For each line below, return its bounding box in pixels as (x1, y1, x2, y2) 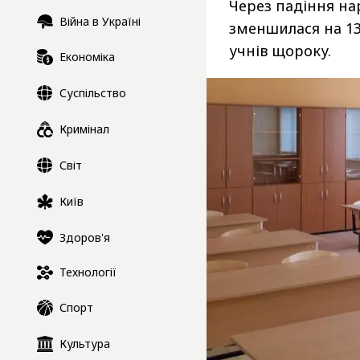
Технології (59, 264, 117, 280)
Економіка (59, 49, 115, 65)
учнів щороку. (229, 41, 331, 60)
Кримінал (59, 121, 109, 137)
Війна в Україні (59, 14, 141, 30)
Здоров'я (59, 229, 110, 245)
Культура (59, 336, 110, 352)
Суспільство (59, 85, 126, 101)
